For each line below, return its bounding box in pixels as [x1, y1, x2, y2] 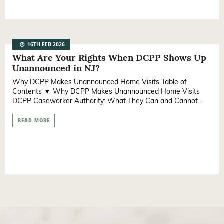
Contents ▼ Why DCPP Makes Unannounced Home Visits [12, 87, 200, 96]
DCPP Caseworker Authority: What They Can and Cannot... [12, 96, 202, 106]
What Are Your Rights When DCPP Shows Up [12, 52, 206, 64]
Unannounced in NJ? [12, 62, 100, 74]
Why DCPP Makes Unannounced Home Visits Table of [12, 77, 187, 87]
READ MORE [17, 117, 50, 125]
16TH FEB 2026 [25, 41, 65, 50]
